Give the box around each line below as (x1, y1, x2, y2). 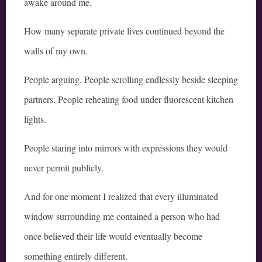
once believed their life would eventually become (24, 230, 202, 243)
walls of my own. (24, 44, 88, 57)
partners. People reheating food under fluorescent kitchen (24, 93, 233, 106)
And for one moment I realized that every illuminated (24, 190, 218, 203)
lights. (24, 113, 46, 126)
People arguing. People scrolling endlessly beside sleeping (24, 73, 238, 86)
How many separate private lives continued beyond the (24, 25, 225, 37)
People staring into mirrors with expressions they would (24, 142, 227, 154)
